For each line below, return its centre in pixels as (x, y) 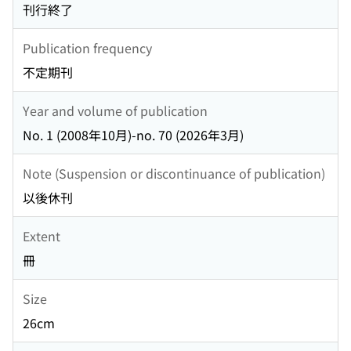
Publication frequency (87, 47)
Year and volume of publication (115, 110)
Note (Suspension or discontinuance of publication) (174, 173)
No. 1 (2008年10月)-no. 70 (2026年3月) (133, 135)
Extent (42, 235)
